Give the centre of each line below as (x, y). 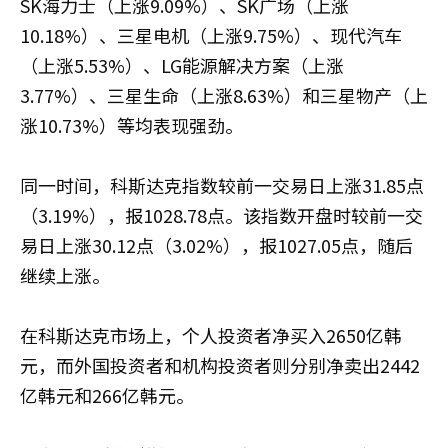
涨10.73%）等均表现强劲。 (131, 124)
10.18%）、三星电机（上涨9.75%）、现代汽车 (211, 34)
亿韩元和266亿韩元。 (107, 394)
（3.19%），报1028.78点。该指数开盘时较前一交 (221, 214)
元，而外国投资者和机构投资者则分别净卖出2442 (220, 364)
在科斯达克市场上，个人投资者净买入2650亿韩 (211, 334)
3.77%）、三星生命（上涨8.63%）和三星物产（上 (224, 94)
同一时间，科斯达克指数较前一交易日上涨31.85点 (222, 184)
